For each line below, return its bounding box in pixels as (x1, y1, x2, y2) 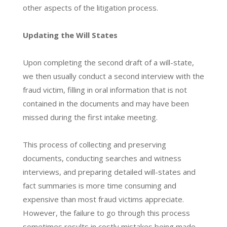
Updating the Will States (22, 29, 118, 40)
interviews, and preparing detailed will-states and (22, 166, 196, 177)
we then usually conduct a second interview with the (22, 70, 204, 81)
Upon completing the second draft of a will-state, (22, 57, 194, 67)
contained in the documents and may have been (22, 98, 189, 108)
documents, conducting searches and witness (22, 153, 181, 163)
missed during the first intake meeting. (22, 111, 158, 122)
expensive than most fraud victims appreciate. (22, 194, 184, 204)
